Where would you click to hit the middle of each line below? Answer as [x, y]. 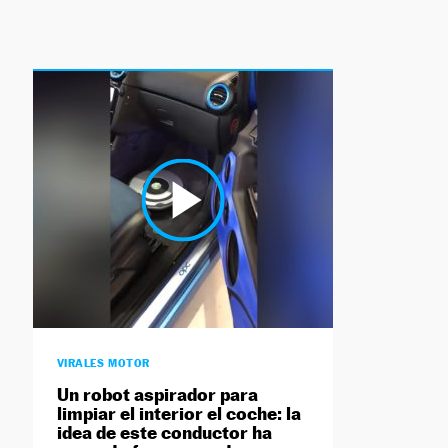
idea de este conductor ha [164, 433]
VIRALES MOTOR [103, 363]
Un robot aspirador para [157, 395]
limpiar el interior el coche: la [178, 414]
